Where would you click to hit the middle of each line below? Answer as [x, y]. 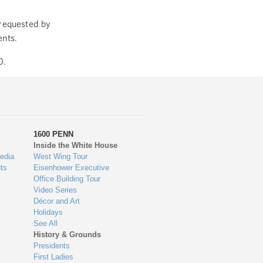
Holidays [48, 212]
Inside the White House [76, 145]
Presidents [52, 246]
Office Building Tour [67, 179]
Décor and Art [57, 201]
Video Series [55, 190]
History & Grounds [68, 235]
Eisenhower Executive [72, 168]
